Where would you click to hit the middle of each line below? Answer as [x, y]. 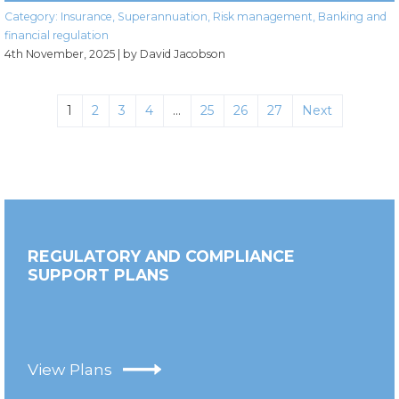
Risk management [263, 16]
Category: [33, 16]
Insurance [86, 16]
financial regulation [57, 35]
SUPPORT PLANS [98, 274]
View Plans [70, 369]
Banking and [352, 16]
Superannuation [163, 16]
